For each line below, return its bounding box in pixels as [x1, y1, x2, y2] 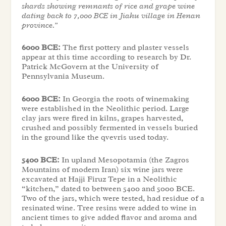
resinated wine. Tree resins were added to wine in [21, 202, 196, 213]
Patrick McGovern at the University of [21, 62, 158, 72]
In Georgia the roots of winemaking [60, 93, 189, 104]
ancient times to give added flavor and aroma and [21, 212, 197, 222]
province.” [21, 20, 58, 30]
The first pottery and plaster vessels [60, 42, 189, 53]
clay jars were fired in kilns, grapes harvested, [21, 112, 183, 123]
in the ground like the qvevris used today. [21, 132, 168, 142]
